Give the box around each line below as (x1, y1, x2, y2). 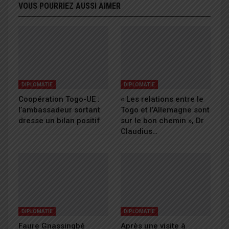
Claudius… (121, 126, 157, 136)
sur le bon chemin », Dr (121, 116, 204, 125)
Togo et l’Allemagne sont (121, 105, 210, 114)
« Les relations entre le (121, 94, 203, 104)
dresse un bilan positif (18, 116, 100, 125)
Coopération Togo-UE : (18, 94, 100, 104)
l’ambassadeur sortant (18, 105, 100, 114)
